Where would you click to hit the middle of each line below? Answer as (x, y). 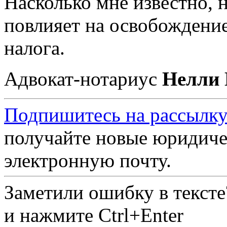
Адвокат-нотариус (83, 79)
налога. (34, 48)
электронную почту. (88, 161)
